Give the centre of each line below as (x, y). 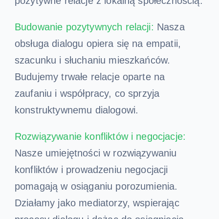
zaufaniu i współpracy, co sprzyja (87, 94)
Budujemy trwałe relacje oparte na (90, 77)
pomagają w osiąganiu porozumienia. (96, 186)
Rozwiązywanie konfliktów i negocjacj (96, 137)
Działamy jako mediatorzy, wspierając (97, 203)
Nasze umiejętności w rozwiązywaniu (96, 153)
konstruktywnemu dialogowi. (77, 110)
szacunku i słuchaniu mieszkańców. (92, 60)
